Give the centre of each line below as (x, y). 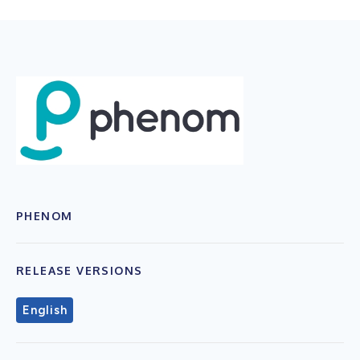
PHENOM (45, 215)
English (45, 310)
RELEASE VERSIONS (80, 270)
